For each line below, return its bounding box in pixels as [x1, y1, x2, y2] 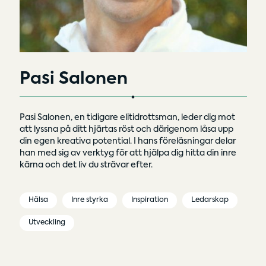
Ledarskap [191, 196, 229, 204]
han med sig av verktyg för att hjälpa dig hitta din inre [19, 148, 236, 157]
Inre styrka [71, 196, 108, 204]
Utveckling [28, 218, 65, 226]
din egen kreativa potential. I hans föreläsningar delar [19, 137, 236, 145]
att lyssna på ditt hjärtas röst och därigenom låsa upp [19, 125, 233, 134]
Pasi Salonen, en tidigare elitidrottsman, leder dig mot [19, 113, 235, 122]
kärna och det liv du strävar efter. [19, 160, 153, 169]
